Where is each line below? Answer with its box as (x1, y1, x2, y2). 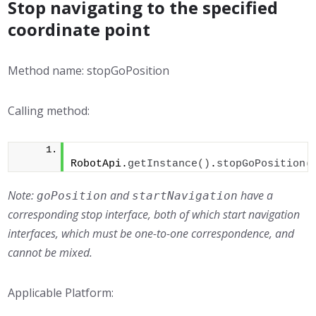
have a (238, 188, 274, 203)
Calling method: (8, 103, 90, 119)
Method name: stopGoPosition (8, 63, 170, 78)
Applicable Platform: (8, 285, 114, 300)
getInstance (128, 158, 198, 170)
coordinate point (8, 18, 151, 41)
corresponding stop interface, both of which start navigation (8, 207, 300, 222)
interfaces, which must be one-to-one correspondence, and (8, 226, 295, 241)
